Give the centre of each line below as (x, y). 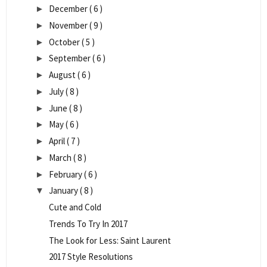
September (71, 58)
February (66, 174)
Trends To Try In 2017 (88, 223)
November (69, 25)
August (63, 75)
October (65, 42)
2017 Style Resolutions (91, 257)
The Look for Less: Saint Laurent (110, 240)
